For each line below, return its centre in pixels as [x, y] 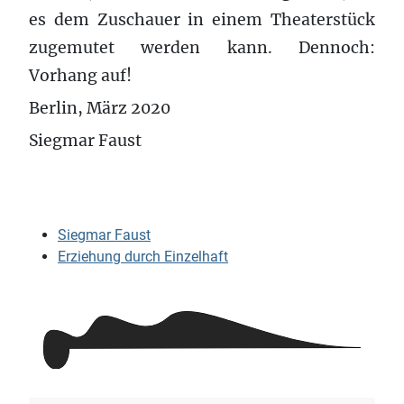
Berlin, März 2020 [100, 108]
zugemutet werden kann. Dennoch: [202, 47]
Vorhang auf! [80, 75]
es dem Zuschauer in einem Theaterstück [202, 19]
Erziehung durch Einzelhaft [143, 256]
